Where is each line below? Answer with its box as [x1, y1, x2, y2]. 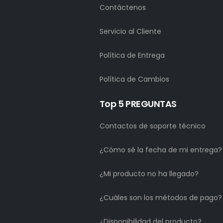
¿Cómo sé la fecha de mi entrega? [99, 145, 222, 155]
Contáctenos [99, 2, 146, 13]
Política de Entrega [99, 50, 165, 61]
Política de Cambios [99, 74, 169, 85]
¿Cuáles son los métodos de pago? [99, 193, 222, 203]
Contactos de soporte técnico [99, 121, 206, 131]
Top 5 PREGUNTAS [99, 98, 177, 111]
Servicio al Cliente [99, 26, 161, 37]
